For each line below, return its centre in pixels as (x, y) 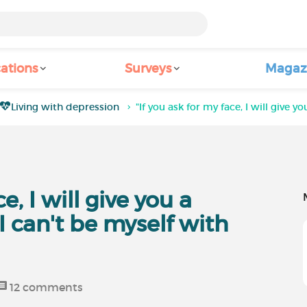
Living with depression (65, 107)
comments (52, 287)
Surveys (148, 69)
